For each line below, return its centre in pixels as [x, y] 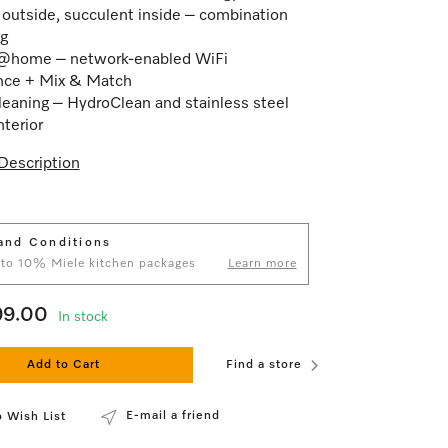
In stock [82, 317]
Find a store [264, 365]
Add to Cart [64, 365]
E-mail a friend [172, 416]
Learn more [262, 264]
